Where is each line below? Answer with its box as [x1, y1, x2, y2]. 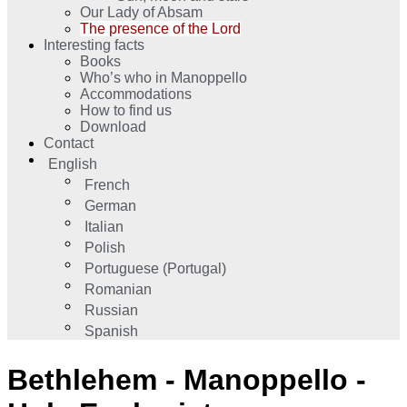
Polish [84, 239, 125, 255]
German [84, 197, 136, 213]
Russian [84, 302, 138, 318]
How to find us [80, 102, 172, 118]
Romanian [84, 281, 152, 297]
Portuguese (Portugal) [84, 260, 226, 276]
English [47, 155, 97, 172]
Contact [44, 134, 94, 151]
